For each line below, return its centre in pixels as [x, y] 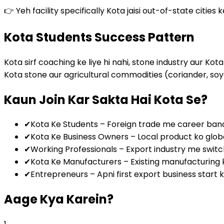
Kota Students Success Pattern [99, 37]
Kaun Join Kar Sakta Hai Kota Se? [106, 99]
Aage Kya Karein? [59, 199]
